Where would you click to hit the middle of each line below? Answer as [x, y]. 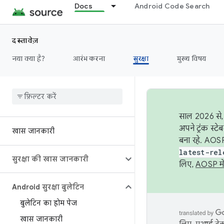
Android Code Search [172, 6]
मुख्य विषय [191, 58]
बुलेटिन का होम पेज [48, 203]
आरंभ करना [89, 58]
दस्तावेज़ [25, 40]
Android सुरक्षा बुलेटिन [48, 187]
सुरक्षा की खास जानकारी [50, 159]
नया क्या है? [28, 58]
